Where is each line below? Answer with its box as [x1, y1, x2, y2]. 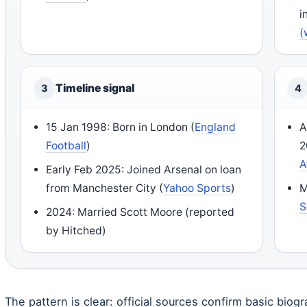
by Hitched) [46, 223, 107, 237]
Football [46, 138, 87, 152]
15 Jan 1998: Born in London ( [46, 120, 195, 134]
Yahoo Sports [163, 181, 232, 195]
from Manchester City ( [46, 181, 164, 195]
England [195, 120, 236, 134]
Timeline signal [56, 81, 134, 95]
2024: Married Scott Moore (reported [46, 205, 235, 219]
